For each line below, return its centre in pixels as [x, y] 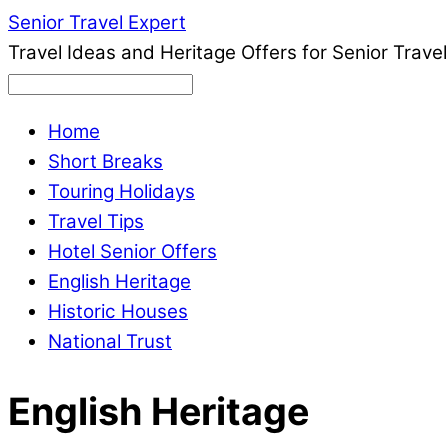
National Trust [110, 341]
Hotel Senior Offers [132, 251]
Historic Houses [118, 311]
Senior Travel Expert [97, 22]
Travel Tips [96, 221]
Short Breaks [105, 161]
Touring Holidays [121, 191]
